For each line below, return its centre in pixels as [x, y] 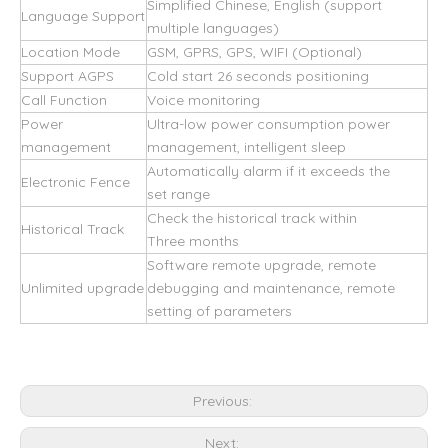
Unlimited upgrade [82, 288]
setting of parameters [219, 311]
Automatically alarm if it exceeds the [268, 171]
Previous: [224, 401]
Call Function [64, 100]
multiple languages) [213, 28]
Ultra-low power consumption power [268, 124]
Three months [193, 241]
